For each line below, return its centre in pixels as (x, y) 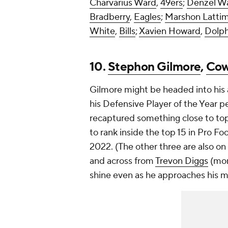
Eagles (147, 17)
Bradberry (110, 17)
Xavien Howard (170, 32)
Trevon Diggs (182, 161)
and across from (122, 161)
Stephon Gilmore (154, 67)
